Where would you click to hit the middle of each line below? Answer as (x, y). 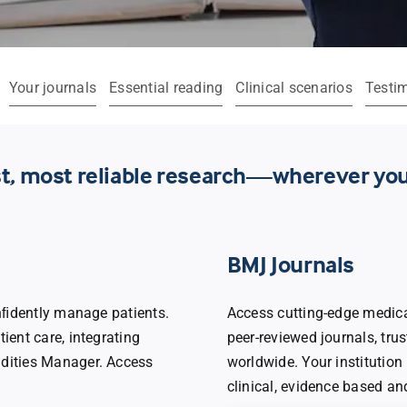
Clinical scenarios (294, 88)
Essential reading (166, 88)
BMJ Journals (290, 264)
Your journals (53, 88)
